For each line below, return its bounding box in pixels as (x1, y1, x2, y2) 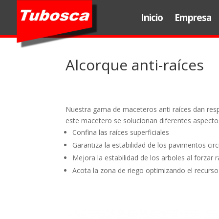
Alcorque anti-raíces (66, 54, 204, 75)
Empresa (175, 11, 211, 24)
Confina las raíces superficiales (72, 127, 170, 137)
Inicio (141, 11, 163, 24)
